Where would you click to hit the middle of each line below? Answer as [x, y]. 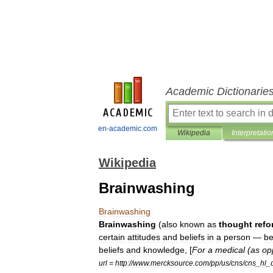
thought [236, 224]
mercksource [172, 263]
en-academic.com [128, 129]
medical [230, 250]
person [237, 237]
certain [112, 237]
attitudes [144, 237]
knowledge [164, 250]
